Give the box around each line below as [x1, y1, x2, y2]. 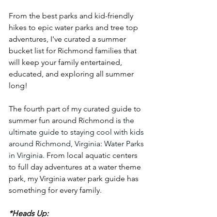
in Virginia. [9, 151, 46, 160]
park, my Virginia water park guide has [9, 174, 140, 183]
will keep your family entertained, [9, 58, 124, 67]
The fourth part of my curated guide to [9, 104, 143, 113]
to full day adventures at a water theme [9, 162, 143, 171]
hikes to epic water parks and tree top [9, 23, 140, 32]
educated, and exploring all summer [9, 69, 136, 78]
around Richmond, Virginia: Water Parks [9, 139, 146, 148]
